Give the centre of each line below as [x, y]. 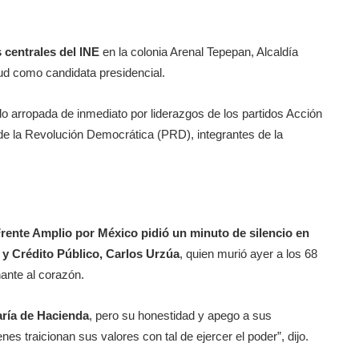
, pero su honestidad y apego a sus [180, 315]
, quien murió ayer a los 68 [248, 254]
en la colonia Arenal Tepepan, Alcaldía [199, 52]
